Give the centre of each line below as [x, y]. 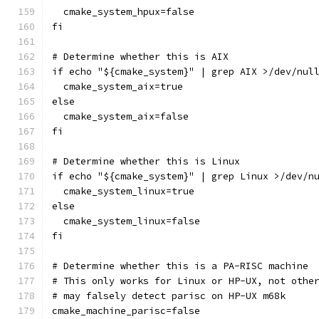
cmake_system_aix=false [120, 116]
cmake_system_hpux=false [123, 12]
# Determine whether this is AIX [140, 57]
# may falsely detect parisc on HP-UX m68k [169, 296]
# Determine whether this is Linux [146, 161]
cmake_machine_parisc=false [126, 311]
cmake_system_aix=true [117, 87]
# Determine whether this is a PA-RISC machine [180, 266]
